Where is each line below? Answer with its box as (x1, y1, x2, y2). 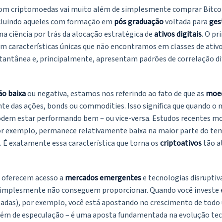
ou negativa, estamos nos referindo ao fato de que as (26, 88, 206, 100)
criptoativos (160, 138, 202, 149)
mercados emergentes (65, 172, 141, 184)
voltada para (164, 16, 209, 28)
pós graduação (114, 16, 164, 28)
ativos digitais (154, 29, 202, 40)
